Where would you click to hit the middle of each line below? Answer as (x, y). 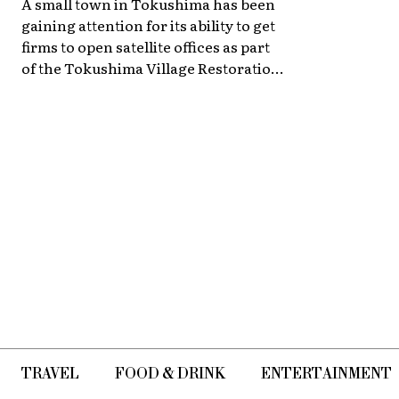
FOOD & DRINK (170, 374)
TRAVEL (50, 374)
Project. (49, 89)
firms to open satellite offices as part (146, 46)
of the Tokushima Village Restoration (151, 67)
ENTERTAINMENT (326, 374)
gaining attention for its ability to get (148, 24)
